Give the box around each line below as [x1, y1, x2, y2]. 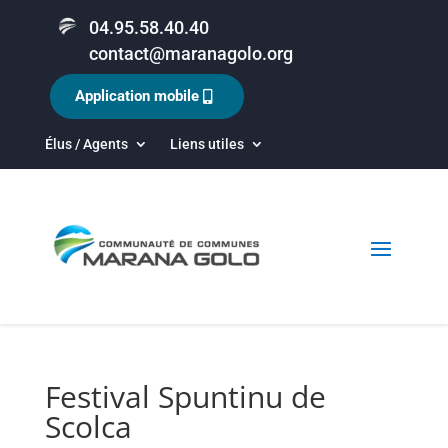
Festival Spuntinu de [44, 376, 326, 417]
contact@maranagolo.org [88, 43, 293, 64]
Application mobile [74, 87, 199, 105]
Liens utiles [169, 136, 244, 152]
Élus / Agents [44, 136, 128, 152]
